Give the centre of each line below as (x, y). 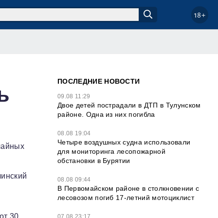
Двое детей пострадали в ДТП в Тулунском (129, 105)
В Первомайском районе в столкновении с (128, 188)
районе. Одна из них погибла (106, 114)
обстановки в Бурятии (94, 161)
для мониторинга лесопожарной (111, 151)
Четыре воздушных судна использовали (124, 142)
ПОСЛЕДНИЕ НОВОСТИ (99, 81)
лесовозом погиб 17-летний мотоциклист (126, 198)
